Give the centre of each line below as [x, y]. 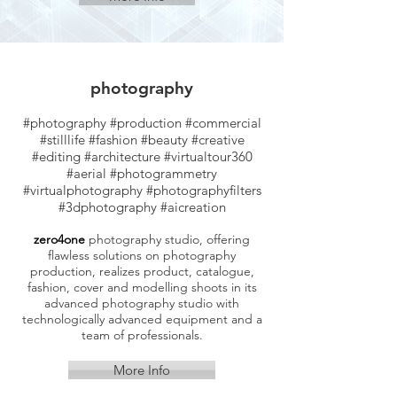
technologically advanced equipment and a [142, 319]
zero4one [59, 239]
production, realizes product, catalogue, [142, 271]
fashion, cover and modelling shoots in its [142, 287]
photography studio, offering [167, 239]
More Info [142, 370]
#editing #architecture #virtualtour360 [142, 156]
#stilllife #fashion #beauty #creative [142, 140]
